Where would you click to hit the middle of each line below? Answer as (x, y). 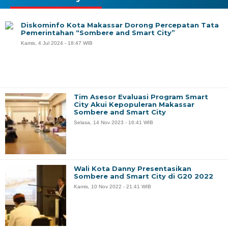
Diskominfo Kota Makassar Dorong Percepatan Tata (120, 25)
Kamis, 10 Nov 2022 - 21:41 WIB (112, 187)
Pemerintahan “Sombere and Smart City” (98, 33)
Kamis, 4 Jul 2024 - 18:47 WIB (57, 43)
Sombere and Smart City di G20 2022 (144, 176)
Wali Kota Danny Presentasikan (133, 169)
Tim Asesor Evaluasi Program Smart (141, 97)
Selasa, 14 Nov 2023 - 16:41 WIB (113, 123)
